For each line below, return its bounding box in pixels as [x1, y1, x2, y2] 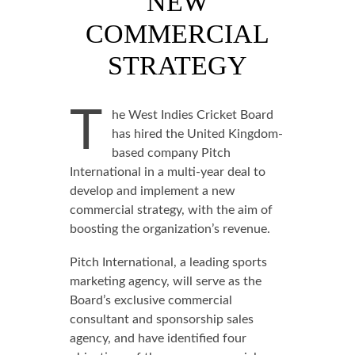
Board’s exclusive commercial [69, 294, 232, 307]
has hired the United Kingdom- [111, 128, 283, 140]
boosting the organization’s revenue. [69, 223, 270, 235]
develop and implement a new [69, 185, 235, 197]
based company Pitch [111, 147, 231, 159]
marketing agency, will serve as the [69, 275, 261, 288]
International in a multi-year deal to [69, 166, 265, 178]
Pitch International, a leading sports [69, 256, 267, 269]
